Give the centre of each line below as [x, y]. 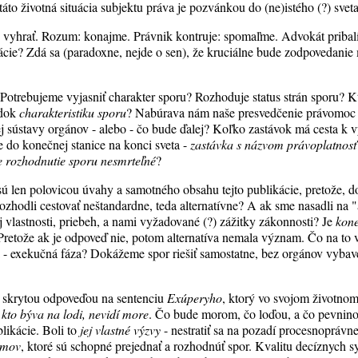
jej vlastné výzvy [121, 330]
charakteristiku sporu [73, 112]
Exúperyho [195, 298]
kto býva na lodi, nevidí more [76, 314]
